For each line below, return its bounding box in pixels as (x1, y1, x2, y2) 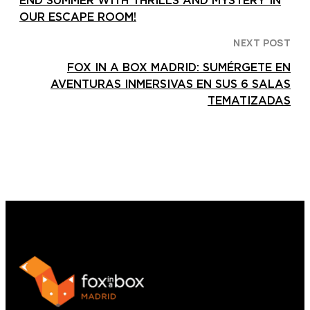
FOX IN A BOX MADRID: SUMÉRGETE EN (67, 61, 291, 75)
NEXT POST (233, 36, 291, 50)
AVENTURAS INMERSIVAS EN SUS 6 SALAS (51, 77, 291, 91)
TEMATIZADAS (208, 94, 291, 108)
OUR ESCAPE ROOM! (19, 10, 136, 24)
